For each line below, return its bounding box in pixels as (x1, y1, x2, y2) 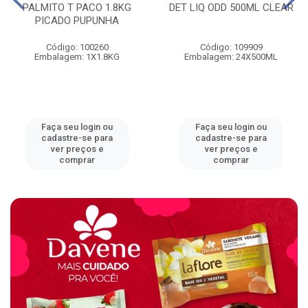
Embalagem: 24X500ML (184, 52, 278, 63)
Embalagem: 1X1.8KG (34, 52, 120, 63)
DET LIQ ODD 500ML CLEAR (168, 1, 294, 14)
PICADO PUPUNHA (35, 14, 119, 27)
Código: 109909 (199, 42, 263, 53)
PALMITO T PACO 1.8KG (23, 1, 131, 14)
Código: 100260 (45, 42, 109, 53)
